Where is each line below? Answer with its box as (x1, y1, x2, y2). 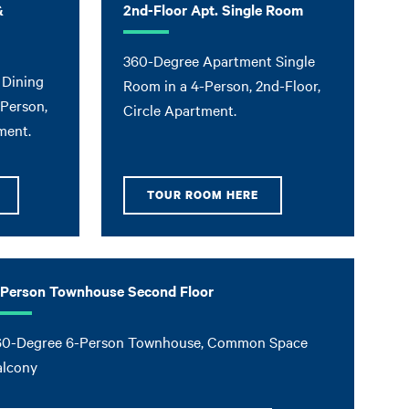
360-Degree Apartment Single (123, 49, 316, 70)
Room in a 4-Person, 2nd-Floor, (123, 74, 321, 95)
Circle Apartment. (123, 99, 237, 120)
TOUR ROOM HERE (147, 186, 259, 203)
